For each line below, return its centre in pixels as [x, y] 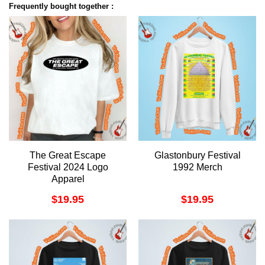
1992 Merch [197, 167]
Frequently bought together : [61, 7]
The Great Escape [68, 155]
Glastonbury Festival [197, 155]
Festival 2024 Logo [68, 167]
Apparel [68, 179]
